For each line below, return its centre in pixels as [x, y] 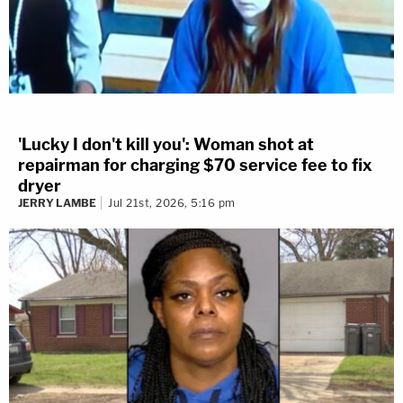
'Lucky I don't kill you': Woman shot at [166, 144]
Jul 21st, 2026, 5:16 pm [172, 202]
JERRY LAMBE [57, 202]
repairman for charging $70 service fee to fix [195, 165]
